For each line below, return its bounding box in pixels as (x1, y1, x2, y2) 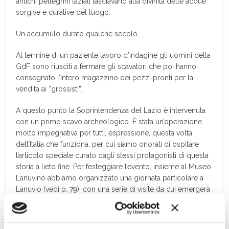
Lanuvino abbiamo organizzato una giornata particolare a (16, 174, 204, 182)
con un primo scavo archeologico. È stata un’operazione (16, 118, 202, 126)
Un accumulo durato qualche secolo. (16, 30, 140, 38)
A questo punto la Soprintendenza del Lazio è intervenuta (16, 106, 206, 114)
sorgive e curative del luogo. (16, 8, 111, 16)
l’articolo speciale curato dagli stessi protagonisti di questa (16, 151, 209, 159)
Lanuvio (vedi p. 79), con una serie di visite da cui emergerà (16, 185, 211, 193)
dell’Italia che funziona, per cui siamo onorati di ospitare (16, 140, 199, 148)
